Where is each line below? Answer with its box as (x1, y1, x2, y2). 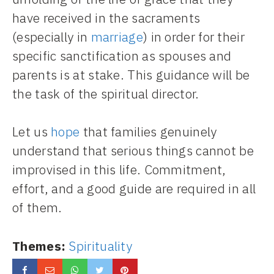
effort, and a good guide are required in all (12, 180, 256, 198)
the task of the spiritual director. (12, 84, 199, 102)
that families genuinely (80, 123, 217, 141)
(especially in (12, 28, 91, 45)
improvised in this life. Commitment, (12, 161, 226, 179)
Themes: (12, 237, 66, 254)
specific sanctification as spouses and (12, 46, 232, 64)
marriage (91, 28, 143, 45)
